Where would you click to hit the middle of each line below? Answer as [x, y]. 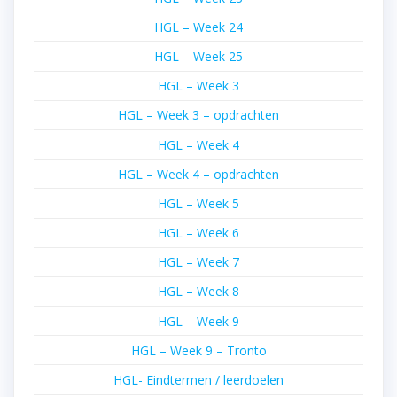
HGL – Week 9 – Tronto [198, 350]
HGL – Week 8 [198, 292]
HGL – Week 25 [198, 56]
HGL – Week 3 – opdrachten [198, 115]
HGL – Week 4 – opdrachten [198, 174]
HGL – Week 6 [198, 233]
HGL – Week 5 [198, 203]
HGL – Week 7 [198, 262]
